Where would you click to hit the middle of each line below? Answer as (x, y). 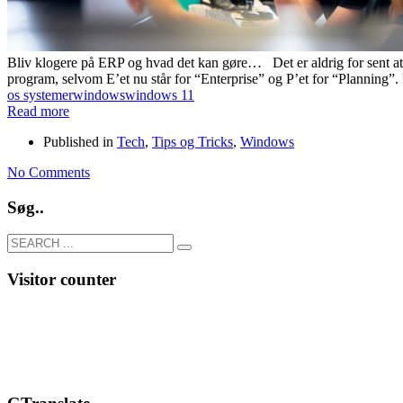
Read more (38, 111)
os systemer (40, 95)
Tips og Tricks (193, 142)
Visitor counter (62, 280)
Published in (78, 142)
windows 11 (160, 95)
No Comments (49, 172)
